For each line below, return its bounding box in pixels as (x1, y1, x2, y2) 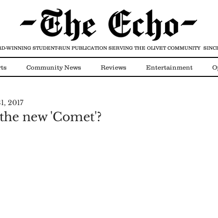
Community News (26, 64, 81, 71)
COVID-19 (56, 103, 85, 110)
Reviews (101, 64, 127, 71)
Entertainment (146, 64, 193, 71)
